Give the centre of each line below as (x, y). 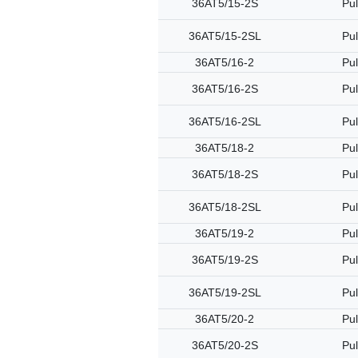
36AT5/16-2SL (225, 121)
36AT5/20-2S (225, 345)
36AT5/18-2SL (225, 207)
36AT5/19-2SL (225, 292)
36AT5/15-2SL (225, 36)
